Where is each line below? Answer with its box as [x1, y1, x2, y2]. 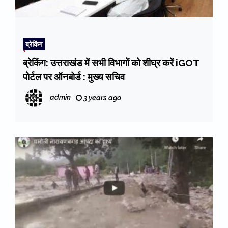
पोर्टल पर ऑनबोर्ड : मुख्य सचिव [23, 71, 125, 83]
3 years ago [82, 94, 121, 102]
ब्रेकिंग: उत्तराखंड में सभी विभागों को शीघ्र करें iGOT [23, 57, 199, 69]
